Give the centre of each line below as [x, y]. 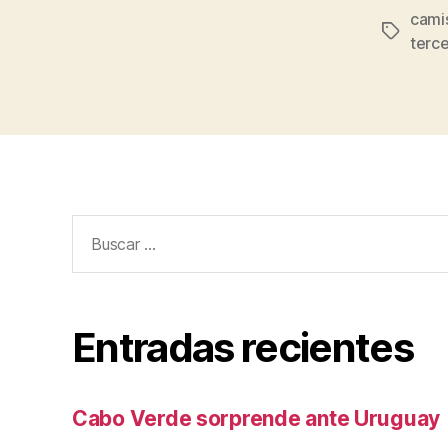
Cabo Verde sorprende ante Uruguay [256, 419]
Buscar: [100, 226]
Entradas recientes [243, 348]
